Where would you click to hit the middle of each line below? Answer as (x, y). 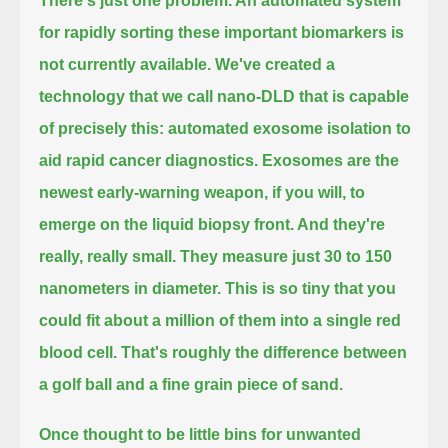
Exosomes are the (331, 160)
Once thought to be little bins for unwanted (200, 434)
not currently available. (125, 64)
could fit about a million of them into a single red (220, 320)
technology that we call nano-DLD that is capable (224, 96)
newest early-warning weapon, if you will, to (202, 192)
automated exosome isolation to (290, 128)
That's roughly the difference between (264, 352)
